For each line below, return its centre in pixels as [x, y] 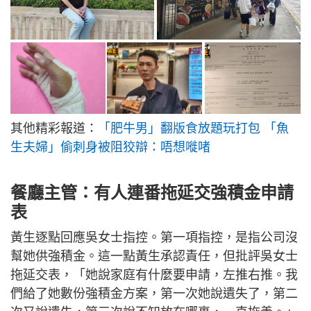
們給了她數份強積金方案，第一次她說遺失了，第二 [154, 294]
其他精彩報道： [54, 129]
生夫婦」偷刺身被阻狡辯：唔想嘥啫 [110, 148]
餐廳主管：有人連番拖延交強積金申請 [152, 193]
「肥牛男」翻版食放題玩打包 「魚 [193, 129]
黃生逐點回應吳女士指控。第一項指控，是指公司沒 [154, 238]
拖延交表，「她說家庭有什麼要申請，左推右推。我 [154, 275]
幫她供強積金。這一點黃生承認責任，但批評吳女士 [154, 257]
